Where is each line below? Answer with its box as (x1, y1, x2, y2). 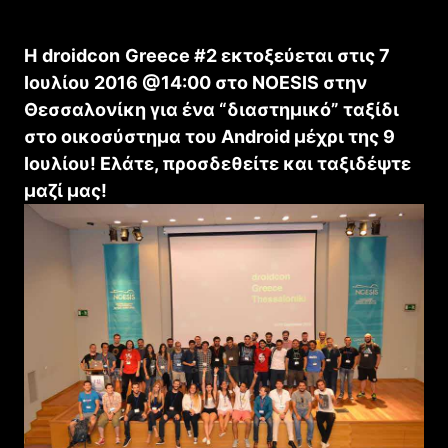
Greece (125, 45, 190, 67)
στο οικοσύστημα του (24, 126, 221, 148)
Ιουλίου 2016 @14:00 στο (24, 72, 252, 94)
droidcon (42, 45, 120, 67)
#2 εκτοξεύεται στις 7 (190, 45, 390, 67)
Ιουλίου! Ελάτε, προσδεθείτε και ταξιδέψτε (24, 153, 411, 175)
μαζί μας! (24, 180, 107, 202)
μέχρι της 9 (290, 126, 395, 148)
